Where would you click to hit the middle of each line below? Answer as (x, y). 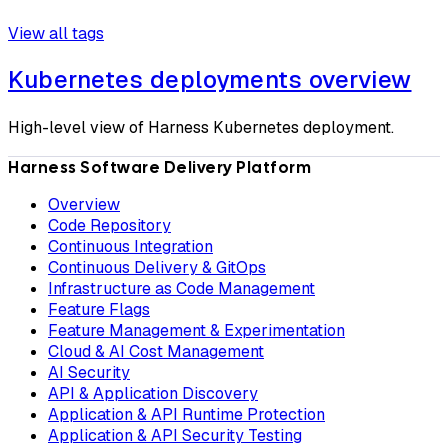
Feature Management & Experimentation (196, 330)
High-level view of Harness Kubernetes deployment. (201, 127)
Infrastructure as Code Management (181, 288)
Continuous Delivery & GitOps (157, 267)
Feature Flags (99, 309)
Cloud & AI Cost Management (156, 351)
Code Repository (109, 225)
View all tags (56, 33)
